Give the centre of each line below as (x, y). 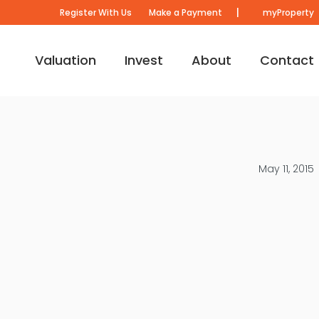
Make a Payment (185, 12)
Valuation (65, 60)
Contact (287, 60)
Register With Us (95, 12)
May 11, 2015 (286, 169)
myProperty (287, 12)
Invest (143, 60)
